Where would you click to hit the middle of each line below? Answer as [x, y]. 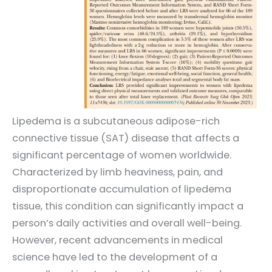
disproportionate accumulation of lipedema [122, 189]
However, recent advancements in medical [117, 240]
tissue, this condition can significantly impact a [128, 206]
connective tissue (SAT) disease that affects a [126, 138]
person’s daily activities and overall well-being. [127, 223]
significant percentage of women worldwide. [122, 155]
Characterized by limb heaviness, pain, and [117, 172]
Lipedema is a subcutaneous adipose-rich [116, 121]
